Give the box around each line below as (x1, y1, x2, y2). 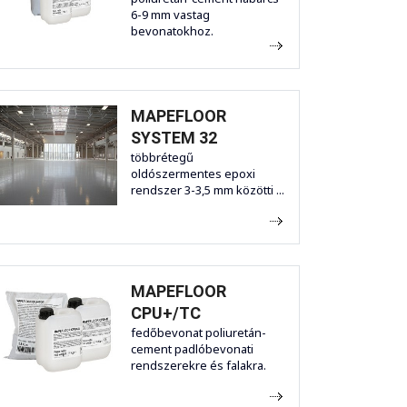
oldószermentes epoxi (131, 165, 255, 183)
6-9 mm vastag (131, 6, 210, 24)
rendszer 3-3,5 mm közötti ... (131, 182, 284, 199)
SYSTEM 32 (131, 128, 217, 148)
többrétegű (131, 149, 194, 166)
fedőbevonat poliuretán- (131, 324, 266, 342)
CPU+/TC (131, 303, 201, 323)
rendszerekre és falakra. (131, 357, 266, 374)
